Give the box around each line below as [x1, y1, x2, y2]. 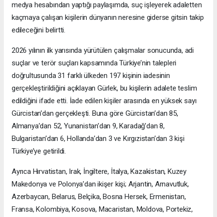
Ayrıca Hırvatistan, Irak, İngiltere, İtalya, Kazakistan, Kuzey [12, 167, 187, 176]
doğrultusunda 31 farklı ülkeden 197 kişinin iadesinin [12, 71, 170, 80]
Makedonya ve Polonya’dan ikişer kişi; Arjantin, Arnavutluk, [12, 180, 189, 189]
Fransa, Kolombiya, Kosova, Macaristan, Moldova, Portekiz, [12, 205, 193, 214]
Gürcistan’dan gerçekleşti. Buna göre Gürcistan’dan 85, [12, 109, 178, 118]
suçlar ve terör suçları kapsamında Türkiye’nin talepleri [12, 59, 177, 68]
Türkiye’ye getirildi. [12, 147, 66, 156]
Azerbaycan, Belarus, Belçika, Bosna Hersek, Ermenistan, [12, 192, 186, 201]
